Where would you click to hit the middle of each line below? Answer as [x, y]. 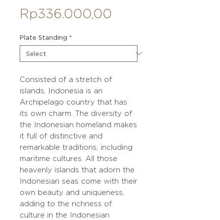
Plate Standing [43, 37]
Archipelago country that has [73, 102]
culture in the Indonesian [65, 215]
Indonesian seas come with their [79, 181]
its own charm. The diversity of [76, 113]
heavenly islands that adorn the [77, 170]
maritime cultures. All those [69, 158]
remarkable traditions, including [76, 147]
